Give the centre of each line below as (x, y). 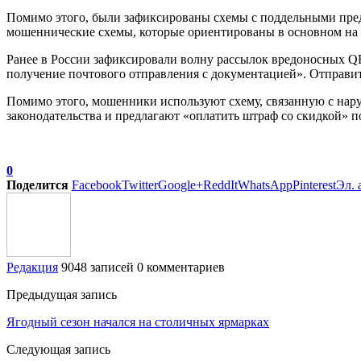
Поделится (37, 185)
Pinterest (314, 185)
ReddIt (220, 185)
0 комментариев (181, 267)
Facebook (97, 185)
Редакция (32, 267)
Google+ (180, 185)
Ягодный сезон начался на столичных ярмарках (138, 322)
